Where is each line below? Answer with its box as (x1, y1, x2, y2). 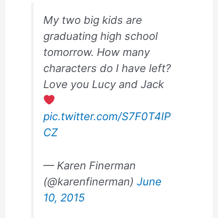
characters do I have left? (43, 61, 171, 74)
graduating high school (43, 29, 158, 42)
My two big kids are (43, 13, 142, 26)
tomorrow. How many (43, 45, 150, 58)
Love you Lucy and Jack (43, 77, 167, 91)
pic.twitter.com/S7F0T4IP (43, 109, 171, 123)
